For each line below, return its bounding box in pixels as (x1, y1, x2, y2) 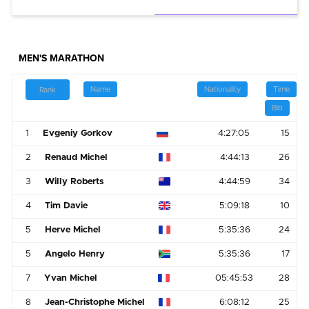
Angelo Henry (45, 249, 106, 259)
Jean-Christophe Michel (45, 297, 146, 307)
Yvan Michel (44, 273, 98, 283)
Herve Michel (45, 225, 101, 235)
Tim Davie (45, 201, 88, 210)
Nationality (204, 86, 241, 93)
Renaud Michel (45, 152, 108, 162)
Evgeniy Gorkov (43, 128, 113, 138)
